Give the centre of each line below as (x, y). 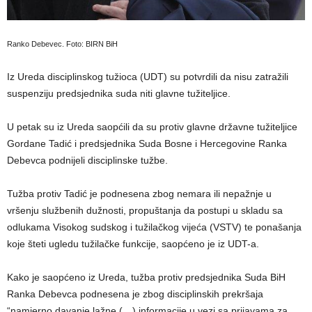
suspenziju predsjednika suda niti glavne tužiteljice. (119, 94)
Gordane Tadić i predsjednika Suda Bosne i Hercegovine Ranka (147, 144)
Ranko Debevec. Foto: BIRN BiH (62, 44)
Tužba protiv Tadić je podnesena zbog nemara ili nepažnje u (139, 194)
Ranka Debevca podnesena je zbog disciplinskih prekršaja (135, 294)
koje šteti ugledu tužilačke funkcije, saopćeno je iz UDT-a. (133, 244)
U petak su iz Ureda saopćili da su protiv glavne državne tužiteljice (152, 127)
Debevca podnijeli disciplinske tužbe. (87, 161)
